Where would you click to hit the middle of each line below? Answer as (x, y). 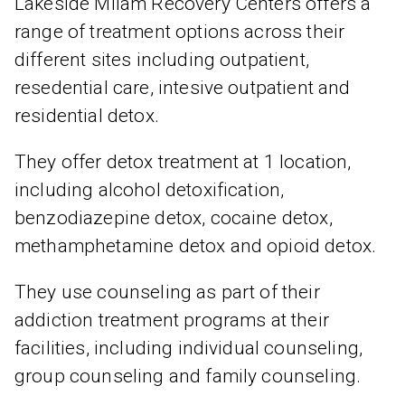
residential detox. (87, 116)
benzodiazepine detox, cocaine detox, (174, 218)
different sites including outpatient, (162, 60)
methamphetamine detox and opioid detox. (196, 246)
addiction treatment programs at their (172, 320)
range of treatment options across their (180, 32)
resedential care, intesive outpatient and (183, 88)
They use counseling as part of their (167, 292)
